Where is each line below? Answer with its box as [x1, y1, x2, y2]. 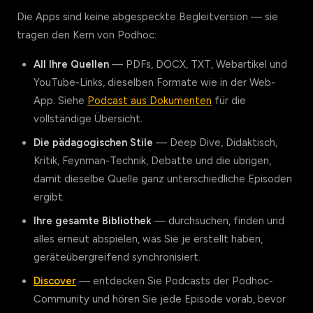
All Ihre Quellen [34, 58, 109, 71]
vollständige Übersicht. [34, 112, 143, 125]
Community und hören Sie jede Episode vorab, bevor [34, 293, 286, 305]
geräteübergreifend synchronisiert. [34, 251, 201, 263]
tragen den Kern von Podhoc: [17, 29, 156, 41]
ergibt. [34, 191, 65, 203]
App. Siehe [34, 94, 87, 107]
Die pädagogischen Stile [34, 136, 153, 149]
